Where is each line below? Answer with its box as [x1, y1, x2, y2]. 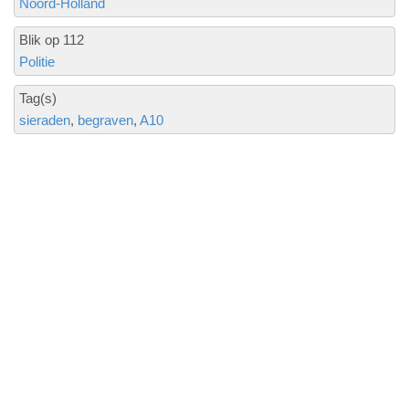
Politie [19, 54, 55, 69]
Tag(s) [19, 90, 57, 106]
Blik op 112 [19, 32, 84, 47]
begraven [78, 112, 133, 128]
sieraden [19, 112, 70, 128]
